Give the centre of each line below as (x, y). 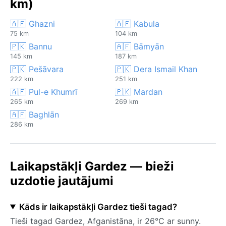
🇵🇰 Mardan (139, 92)
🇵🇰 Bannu (31, 46)
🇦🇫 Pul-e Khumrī (44, 92)
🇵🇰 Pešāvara (37, 69)
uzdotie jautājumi (62, 181)
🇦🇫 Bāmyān (139, 46)
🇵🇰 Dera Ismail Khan (156, 69)
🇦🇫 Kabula (137, 23)
